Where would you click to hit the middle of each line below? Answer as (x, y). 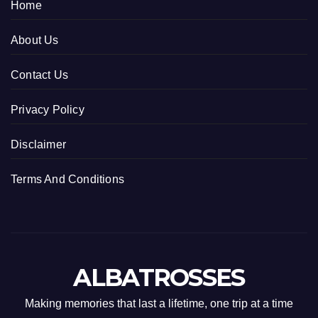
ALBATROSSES (159, 277)
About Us (35, 40)
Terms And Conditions (67, 180)
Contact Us (39, 75)
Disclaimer (38, 145)
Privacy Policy (48, 110)
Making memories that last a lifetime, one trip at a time (159, 303)
